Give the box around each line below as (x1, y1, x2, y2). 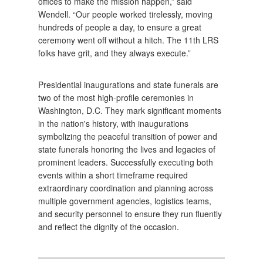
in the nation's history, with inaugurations (38, 117, 188, 129)
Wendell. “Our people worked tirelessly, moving (38, 8, 213, 20)
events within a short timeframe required (38, 168, 188, 181)
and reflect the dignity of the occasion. (38, 220, 179, 232)
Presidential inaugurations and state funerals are (38, 78, 218, 90)
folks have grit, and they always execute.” (38, 46, 191, 59)
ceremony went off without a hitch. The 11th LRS (38, 33, 218, 46)
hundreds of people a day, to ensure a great (38, 21, 201, 33)
